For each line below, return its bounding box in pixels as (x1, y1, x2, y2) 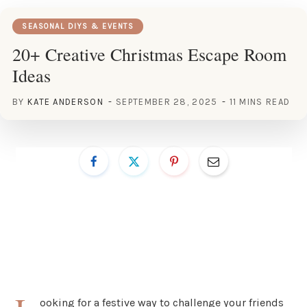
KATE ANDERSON (27, 96, 103, 107)
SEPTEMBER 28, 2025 (116, 96, 218, 107)
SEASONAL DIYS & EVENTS (22, 21, 134, 31)
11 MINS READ (229, 96, 291, 107)
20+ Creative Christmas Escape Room (12, 42, 286, 66)
